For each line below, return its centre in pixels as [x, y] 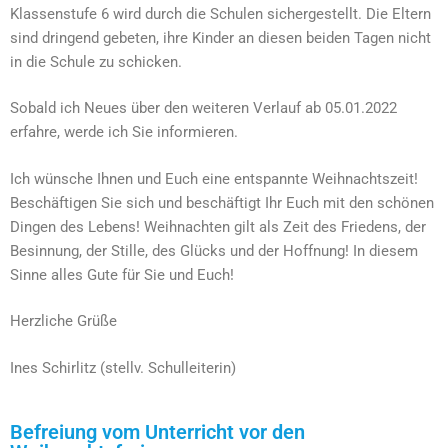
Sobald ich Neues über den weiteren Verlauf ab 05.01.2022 [203, 108]
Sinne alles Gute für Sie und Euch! [122, 274]
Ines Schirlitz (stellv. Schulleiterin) [123, 367]
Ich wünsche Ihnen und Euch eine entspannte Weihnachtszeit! [214, 178]
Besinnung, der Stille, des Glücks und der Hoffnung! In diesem [214, 250]
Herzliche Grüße [63, 321]
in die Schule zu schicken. [96, 61]
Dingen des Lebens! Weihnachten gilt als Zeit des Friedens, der [218, 226]
